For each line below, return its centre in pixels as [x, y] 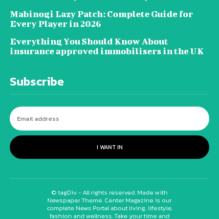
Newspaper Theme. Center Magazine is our [109, 200]
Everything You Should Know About [89, 42]
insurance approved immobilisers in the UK [107, 51]
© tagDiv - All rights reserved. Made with [109, 193]
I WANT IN [109, 147]
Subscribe [37, 82]
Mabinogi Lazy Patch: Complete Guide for [101, 14]
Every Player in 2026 [55, 24]
